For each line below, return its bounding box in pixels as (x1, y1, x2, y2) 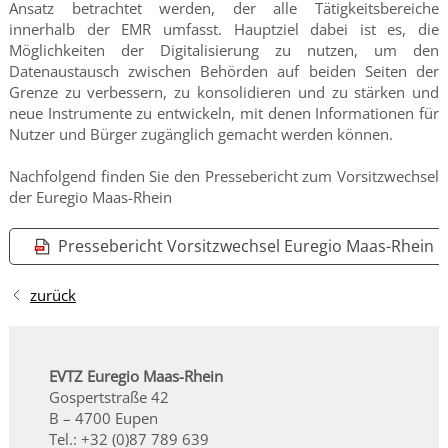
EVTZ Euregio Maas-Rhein (48, 365, 223, 386)
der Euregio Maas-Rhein (8, 186, 172, 207)
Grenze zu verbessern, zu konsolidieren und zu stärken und (8, 81, 440, 102)
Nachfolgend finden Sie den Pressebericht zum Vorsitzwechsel (8, 165, 440, 186)
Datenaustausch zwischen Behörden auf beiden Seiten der (8, 60, 440, 81)
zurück (29, 284, 76, 305)
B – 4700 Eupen (48, 407, 158, 428)
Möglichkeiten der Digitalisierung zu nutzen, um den (8, 39, 440, 60)
